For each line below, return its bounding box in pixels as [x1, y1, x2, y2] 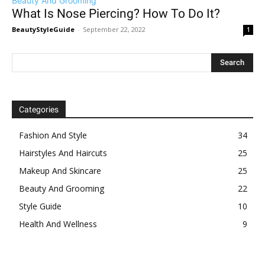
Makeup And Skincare [19, 165, 101, 177]
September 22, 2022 [83, 25, 146, 34]
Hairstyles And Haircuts [19, 147, 107, 159]
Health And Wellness [19, 218, 97, 230]
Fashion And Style [19, 130, 87, 141]
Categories [19, 105, 59, 115]
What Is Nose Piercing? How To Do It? [12, 7, 220, 21]
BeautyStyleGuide [12, 25, 75, 34]
